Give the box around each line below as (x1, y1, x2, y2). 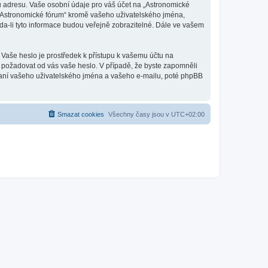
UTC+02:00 (171, 111, 205, 118)
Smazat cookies (57, 111, 104, 118)
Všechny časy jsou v (108, 111, 171, 118)
